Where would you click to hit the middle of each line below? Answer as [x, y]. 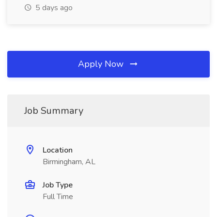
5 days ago [53, 8]
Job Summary [54, 111]
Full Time [58, 197]
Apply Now [102, 64]
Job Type [58, 185]
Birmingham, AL [69, 162]
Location [58, 150]
